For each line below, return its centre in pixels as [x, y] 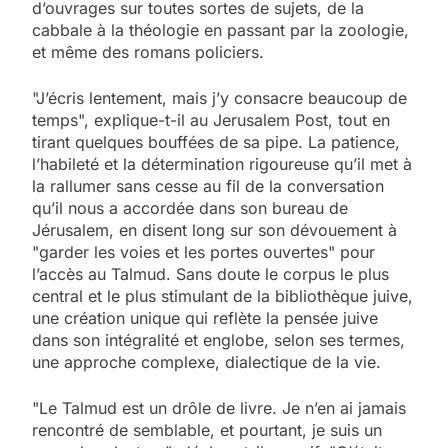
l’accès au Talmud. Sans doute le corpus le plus [210, 273]
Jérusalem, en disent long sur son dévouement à [214, 229]
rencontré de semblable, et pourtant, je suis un [207, 429]
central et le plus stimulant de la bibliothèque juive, [222, 295]
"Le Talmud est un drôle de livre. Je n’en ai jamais [219, 407]
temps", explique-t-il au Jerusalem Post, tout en [211, 119]
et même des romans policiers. [148, 51]
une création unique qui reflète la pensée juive [205, 317]
